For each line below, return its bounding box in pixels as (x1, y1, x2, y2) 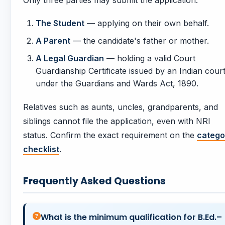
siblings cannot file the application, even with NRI (23, 116, 210, 127)
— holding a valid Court (104, 53, 195, 64)
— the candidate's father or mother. (70, 36, 209, 46)
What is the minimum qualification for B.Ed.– (41, 211, 222, 223)
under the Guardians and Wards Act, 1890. (36, 78, 198, 89)
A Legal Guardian (36, 53, 104, 64)
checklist (23, 144, 59, 155)
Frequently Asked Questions (23, 174, 166, 188)
